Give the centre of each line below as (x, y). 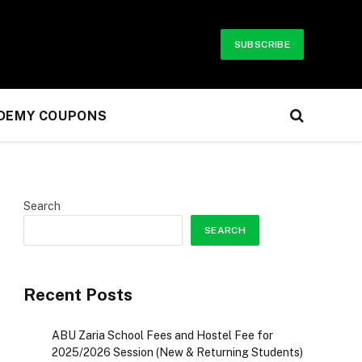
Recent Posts (78, 295)
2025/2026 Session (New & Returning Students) (177, 353)
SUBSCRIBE (262, 44)
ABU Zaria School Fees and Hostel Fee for (162, 336)
